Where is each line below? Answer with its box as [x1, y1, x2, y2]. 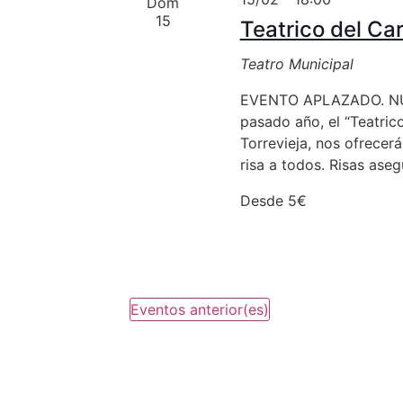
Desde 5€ [239, 192, 307, 210]
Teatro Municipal [239, 55, 354, 73]
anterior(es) [185, 300, 269, 318]
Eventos [130, 300, 185, 318]
